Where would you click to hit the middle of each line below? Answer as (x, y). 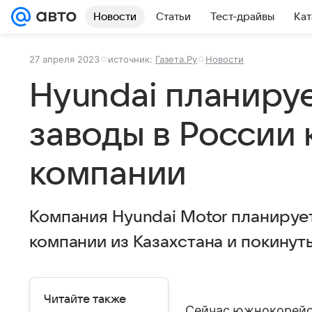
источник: (132, 59)
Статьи (173, 17)
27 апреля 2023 (64, 59)
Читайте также (85, 299)
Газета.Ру (176, 59)
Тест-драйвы (242, 17)
